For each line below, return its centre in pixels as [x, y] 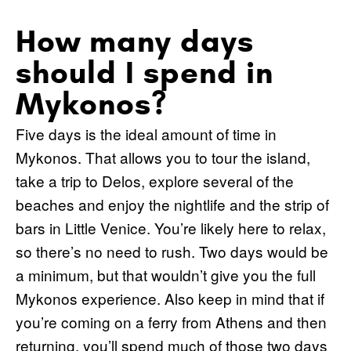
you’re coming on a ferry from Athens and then [171, 321]
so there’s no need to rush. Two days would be [172, 251]
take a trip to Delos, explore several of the [155, 180]
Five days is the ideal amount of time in [146, 133]
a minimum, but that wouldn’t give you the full [166, 274]
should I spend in [145, 72]
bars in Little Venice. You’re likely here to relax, [171, 227]
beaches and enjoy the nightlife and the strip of [172, 204]
